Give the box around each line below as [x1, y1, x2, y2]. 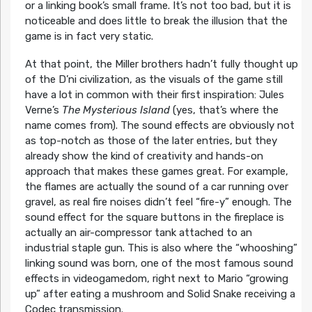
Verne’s [24, 103, 62, 116]
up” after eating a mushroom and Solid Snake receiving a [24, 287, 295, 300]
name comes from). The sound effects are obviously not [24, 118, 295, 132]
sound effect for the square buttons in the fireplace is [24, 210, 284, 224]
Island [139, 103, 170, 116]
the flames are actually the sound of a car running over [24, 180, 288, 193]
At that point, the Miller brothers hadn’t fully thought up [24, 57, 298, 70]
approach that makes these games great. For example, [24, 164, 288, 178]
